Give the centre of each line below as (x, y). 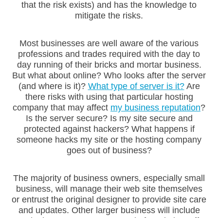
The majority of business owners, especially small (109, 178)
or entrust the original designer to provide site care (109, 200)
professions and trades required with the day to (109, 54)
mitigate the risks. (109, 15)
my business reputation (155, 108)
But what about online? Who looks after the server (109, 76)
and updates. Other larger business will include (109, 210)
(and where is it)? (53, 86)
